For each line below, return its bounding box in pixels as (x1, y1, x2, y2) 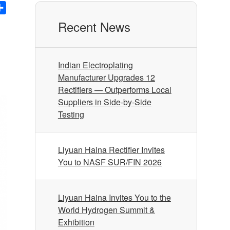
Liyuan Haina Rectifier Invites (57, 144, 165, 156)
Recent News (57, 17, 130, 35)
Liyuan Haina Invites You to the (57, 191, 171, 203)
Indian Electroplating (57, 59, 133, 71)
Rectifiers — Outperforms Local (57, 84, 171, 95)
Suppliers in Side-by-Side (57, 96, 151, 108)
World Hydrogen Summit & (57, 204, 155, 216)
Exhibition (57, 216, 94, 228)
